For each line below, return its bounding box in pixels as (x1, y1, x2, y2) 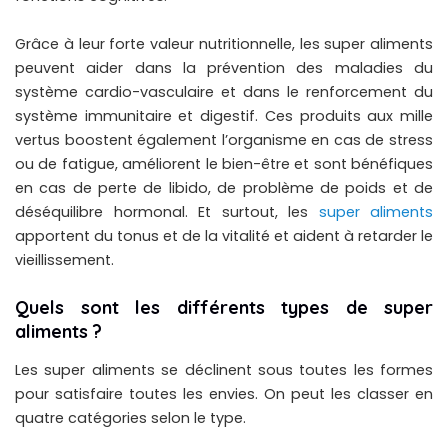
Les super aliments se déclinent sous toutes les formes (15, 360, 433, 381)
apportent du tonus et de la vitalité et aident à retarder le (15, 225, 433, 246)
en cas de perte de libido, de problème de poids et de (15, 177, 433, 198)
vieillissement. (15, 249, 114, 270)
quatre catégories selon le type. (15, 408, 246, 429)
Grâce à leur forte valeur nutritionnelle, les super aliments (15, 33, 433, 54)
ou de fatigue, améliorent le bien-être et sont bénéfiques (15, 153, 433, 174)
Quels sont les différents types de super (15, 295, 433, 319)
